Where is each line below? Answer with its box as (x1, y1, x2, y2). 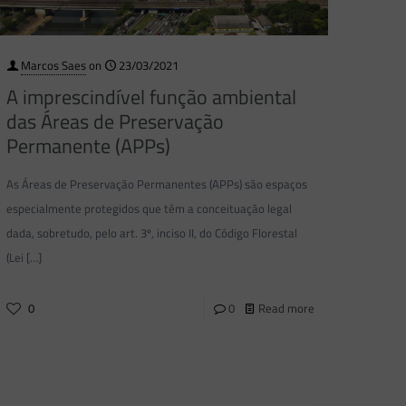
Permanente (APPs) (6, 130, 171, 161)
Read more (257, 298, 314, 317)
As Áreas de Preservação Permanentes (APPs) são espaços (6, 174, 308, 193)
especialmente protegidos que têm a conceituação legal (6, 198, 293, 217)
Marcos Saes (21, 55, 87, 74)
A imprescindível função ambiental (6, 81, 297, 112)
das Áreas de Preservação (6, 105, 225, 137)
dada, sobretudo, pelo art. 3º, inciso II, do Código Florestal (6, 223, 298, 242)
